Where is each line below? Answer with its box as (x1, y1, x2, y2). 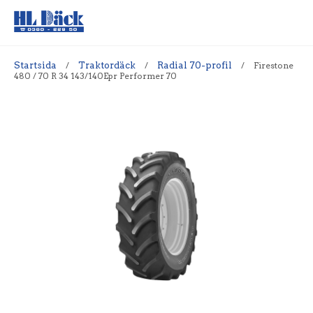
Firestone (254, 59, 293, 71)
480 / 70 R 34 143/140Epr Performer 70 (14, 70, 177, 81)
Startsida (14, 59, 57, 71)
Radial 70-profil (157, 59, 232, 71)
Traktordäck (78, 59, 136, 71)
